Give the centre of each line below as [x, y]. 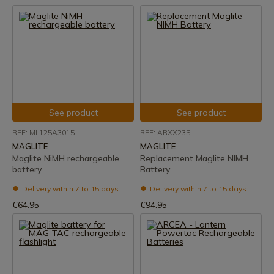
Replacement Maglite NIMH [194, 158]
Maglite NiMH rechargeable [66, 158]
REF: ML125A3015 [43, 132]
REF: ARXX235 [165, 132]
